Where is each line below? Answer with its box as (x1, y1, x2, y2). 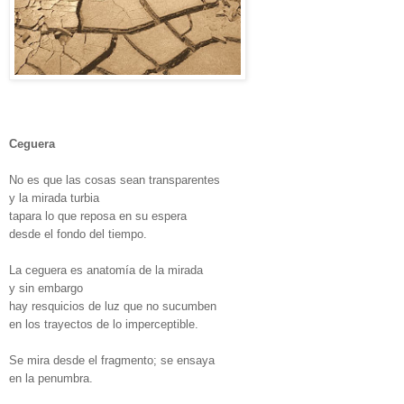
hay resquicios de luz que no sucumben (9, 298, 216, 313)
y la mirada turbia (9, 190, 99, 205)
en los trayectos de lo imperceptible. (9, 317, 198, 331)
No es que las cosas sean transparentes (9, 172, 220, 187)
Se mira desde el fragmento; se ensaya (9, 353, 215, 367)
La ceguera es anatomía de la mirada (9, 262, 203, 277)
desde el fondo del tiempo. (9, 226, 147, 241)
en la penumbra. (9, 371, 93, 385)
